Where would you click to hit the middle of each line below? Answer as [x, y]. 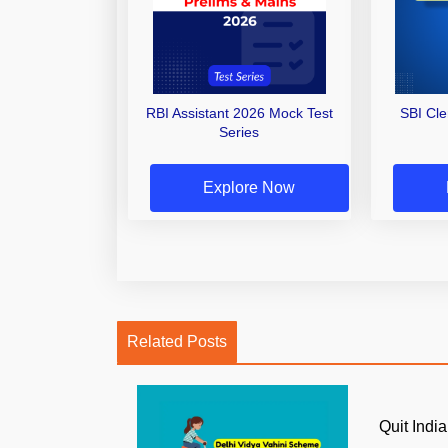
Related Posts [177, 341]
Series [239, 132]
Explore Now [249, 187]
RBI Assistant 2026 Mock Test [239, 113]
